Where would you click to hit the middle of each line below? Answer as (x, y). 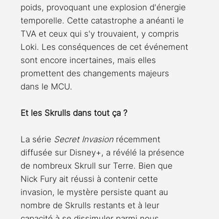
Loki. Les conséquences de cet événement (106, 47)
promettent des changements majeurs (96, 74)
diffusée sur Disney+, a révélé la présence (104, 153)
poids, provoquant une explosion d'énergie (104, 8)
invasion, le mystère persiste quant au (96, 192)
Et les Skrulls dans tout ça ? (74, 113)
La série (37, 140)
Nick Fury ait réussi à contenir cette (90, 179)
